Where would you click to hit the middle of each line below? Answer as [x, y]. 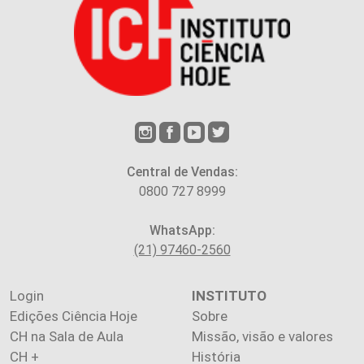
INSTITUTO [229, 296]
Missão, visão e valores [262, 337]
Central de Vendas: [182, 172]
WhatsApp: [182, 231]
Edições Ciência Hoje [74, 316]
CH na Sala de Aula [67, 337]
